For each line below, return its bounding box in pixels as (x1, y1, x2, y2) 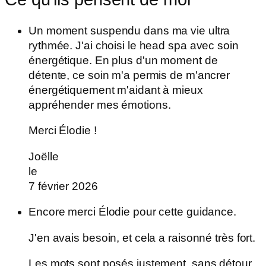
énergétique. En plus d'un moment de (28, 53, 218, 66)
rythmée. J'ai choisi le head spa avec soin (28, 39, 239, 52)
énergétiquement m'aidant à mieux (28, 83, 203, 96)
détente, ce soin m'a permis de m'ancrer (28, 68, 230, 81)
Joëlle (28, 150, 59, 163)
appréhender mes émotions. (28, 98, 171, 111)
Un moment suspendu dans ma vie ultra (28, 24, 230, 37)
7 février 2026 (28, 179, 98, 192)
